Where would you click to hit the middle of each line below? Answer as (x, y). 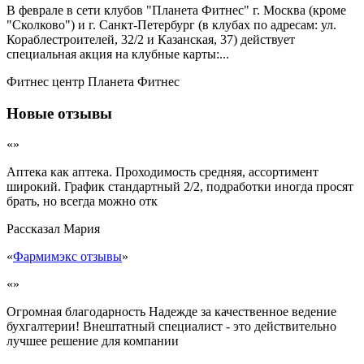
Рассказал (35, 229)
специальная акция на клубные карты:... (118, 54)
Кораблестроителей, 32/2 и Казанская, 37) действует (151, 39)
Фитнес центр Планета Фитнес (93, 81)
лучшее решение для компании (93, 341)
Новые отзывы (59, 113)
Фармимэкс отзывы (67, 257)
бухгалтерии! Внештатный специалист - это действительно (171, 327)
